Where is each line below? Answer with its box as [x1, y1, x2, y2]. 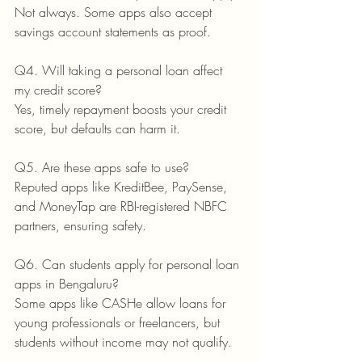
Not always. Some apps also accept [15, 2, 216, 21]
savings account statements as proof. [15, 22, 211, 40]
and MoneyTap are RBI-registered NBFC [15, 196, 231, 215]
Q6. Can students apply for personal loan [15, 255, 243, 273]
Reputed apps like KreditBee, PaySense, [15, 177, 231, 196]
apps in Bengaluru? [15, 274, 119, 293]
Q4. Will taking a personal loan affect [15, 61, 226, 79]
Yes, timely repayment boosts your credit [15, 99, 230, 118]
